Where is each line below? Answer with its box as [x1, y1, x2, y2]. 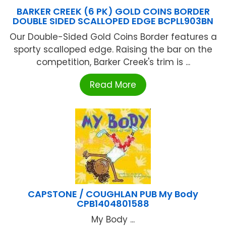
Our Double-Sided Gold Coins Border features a [9, 31, 217, 43]
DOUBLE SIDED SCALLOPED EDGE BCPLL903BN [13, 15, 213, 28]
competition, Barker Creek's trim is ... [36, 56, 190, 69]
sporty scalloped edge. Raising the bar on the [14, 43, 212, 56]
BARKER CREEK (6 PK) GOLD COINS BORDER [16, 5, 210, 18]
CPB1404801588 [77, 197, 149, 210]
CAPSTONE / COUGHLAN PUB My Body [28, 188, 198, 201]
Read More [90, 79, 136, 91]
